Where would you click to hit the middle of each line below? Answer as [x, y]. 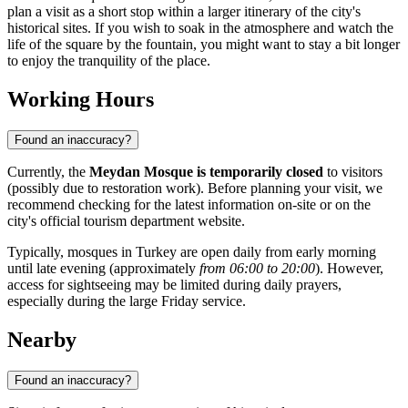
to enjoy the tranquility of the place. [109, 61]
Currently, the [48, 172]
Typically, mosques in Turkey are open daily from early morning [192, 252]
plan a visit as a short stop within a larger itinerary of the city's [184, 12]
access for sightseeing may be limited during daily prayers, [174, 285]
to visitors [353, 172]
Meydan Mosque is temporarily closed [206, 172]
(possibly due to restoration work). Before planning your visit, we [195, 189]
